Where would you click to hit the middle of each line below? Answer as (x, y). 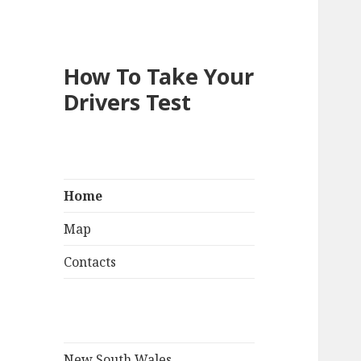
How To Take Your (159, 77)
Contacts (90, 262)
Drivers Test (128, 102)
